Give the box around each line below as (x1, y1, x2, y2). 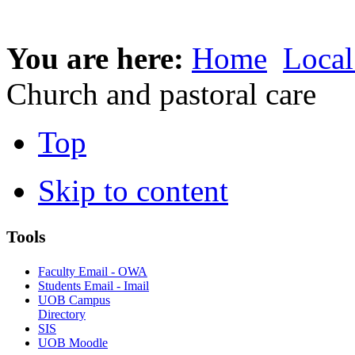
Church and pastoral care (6, 77, 316, 112)
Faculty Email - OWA (38, 264, 147, 278)
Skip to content (38, 174, 228, 208)
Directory (38, 307, 86, 321)
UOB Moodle (38, 335, 108, 349)
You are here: (6, 41, 192, 76)
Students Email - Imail (38, 278, 149, 292)
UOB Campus (38, 292, 110, 307)
